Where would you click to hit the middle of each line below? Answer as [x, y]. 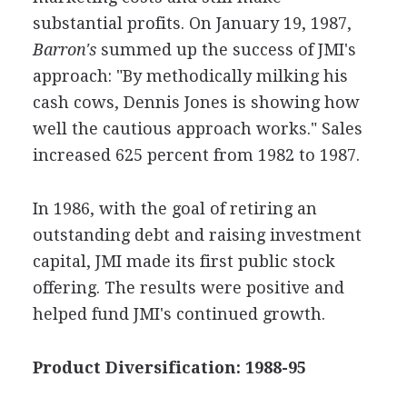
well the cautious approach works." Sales [197, 128]
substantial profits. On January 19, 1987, [192, 23]
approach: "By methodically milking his [190, 75]
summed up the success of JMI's [226, 49]
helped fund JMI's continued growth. [179, 313]
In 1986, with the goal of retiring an [174, 208]
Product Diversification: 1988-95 [169, 367]
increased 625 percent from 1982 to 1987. [196, 154]
